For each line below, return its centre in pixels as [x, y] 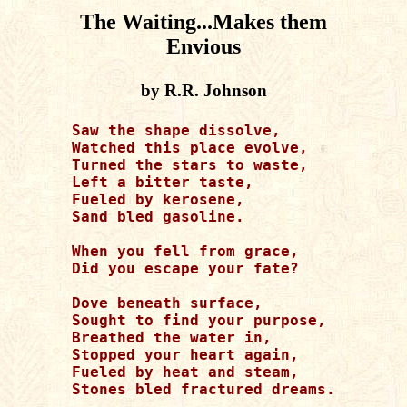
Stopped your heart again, [185, 355]
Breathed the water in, [172, 338]
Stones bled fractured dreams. [203, 389]
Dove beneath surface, [167, 303]
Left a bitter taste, [163, 182]
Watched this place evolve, [190, 148]
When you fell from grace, [185, 251]
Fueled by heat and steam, [185, 372]
